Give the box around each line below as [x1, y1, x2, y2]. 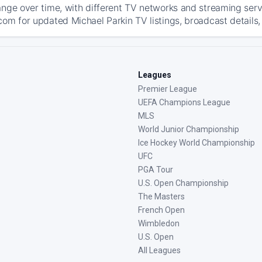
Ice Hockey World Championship [138, 138, 255, 147]
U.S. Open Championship [138, 178, 229, 188]
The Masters [138, 192, 185, 201]
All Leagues [138, 246, 181, 255]
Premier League [138, 84, 197, 94]
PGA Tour [138, 165, 173, 174]
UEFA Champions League [138, 98, 230, 107]
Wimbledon [138, 219, 180, 228]
